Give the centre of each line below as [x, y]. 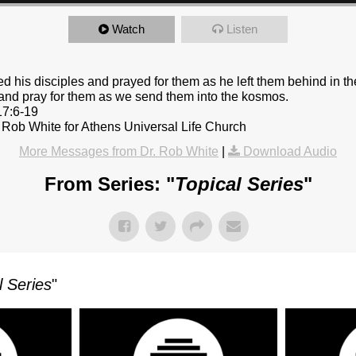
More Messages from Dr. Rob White [119, 152]
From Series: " [109, 184]
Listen [242, 29]
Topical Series [239, 184]
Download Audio [290, 152]
